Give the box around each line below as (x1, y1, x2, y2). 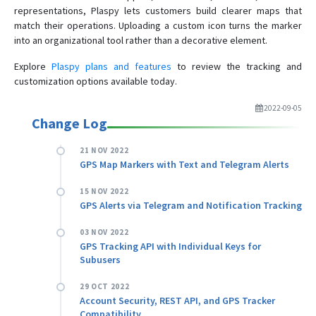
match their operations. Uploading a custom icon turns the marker (14, 18, 302, 32)
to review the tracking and (171, 59, 302, 73)
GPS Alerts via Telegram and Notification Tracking (80, 198, 302, 212)
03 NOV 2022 (80, 226, 129, 237)
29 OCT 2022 (80, 281, 130, 291)
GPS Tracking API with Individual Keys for (80, 239, 261, 253)
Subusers (80, 253, 121, 266)
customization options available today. (14, 74, 177, 87)
